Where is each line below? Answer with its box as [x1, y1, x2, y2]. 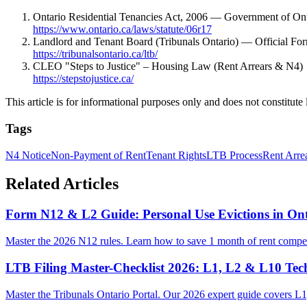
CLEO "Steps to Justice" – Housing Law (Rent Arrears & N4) [33, 60, 303, 73]
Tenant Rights [146, 149, 206, 161]
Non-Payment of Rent [51, 149, 146, 161]
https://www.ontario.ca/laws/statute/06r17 [33, 23, 212, 36]
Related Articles [5, 175, 119, 193]
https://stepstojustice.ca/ [33, 73, 134, 85]
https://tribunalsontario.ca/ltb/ [33, 48, 158, 60]
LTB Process [206, 149, 262, 161]
